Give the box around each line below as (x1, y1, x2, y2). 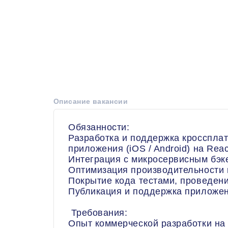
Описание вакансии (53, 97, 128, 105)
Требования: (68, 208, 128, 218)
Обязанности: (68, 122, 130, 132)
